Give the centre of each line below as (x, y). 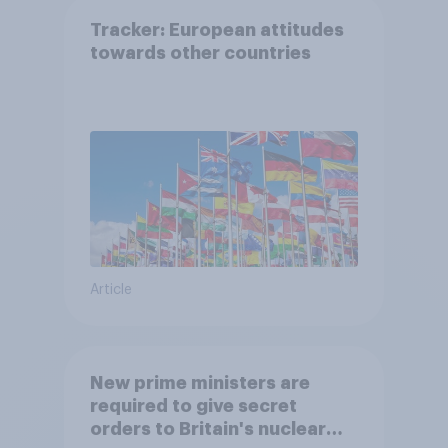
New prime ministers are (199, 382)
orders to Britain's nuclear (207, 428)
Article (110, 290)
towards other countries (200, 52)
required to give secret (193, 405)
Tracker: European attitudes (216, 29)
